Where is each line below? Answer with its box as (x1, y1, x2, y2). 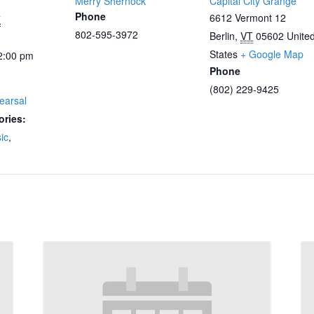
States (210, 47, 238, 61)
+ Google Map (240, 47, 303, 61)
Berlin (210, 29, 235, 43)
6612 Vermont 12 (210, 11, 286, 25)
